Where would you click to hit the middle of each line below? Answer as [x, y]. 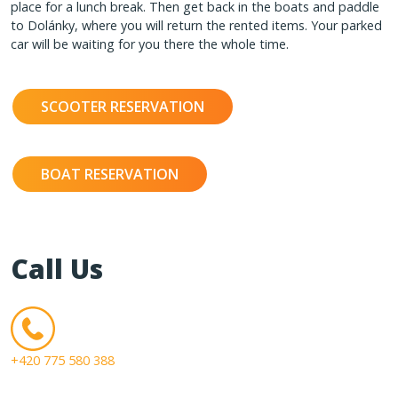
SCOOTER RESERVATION [123, 107]
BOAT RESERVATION [110, 175]
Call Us [57, 269]
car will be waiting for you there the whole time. [150, 44]
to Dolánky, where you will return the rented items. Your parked [196, 25]
